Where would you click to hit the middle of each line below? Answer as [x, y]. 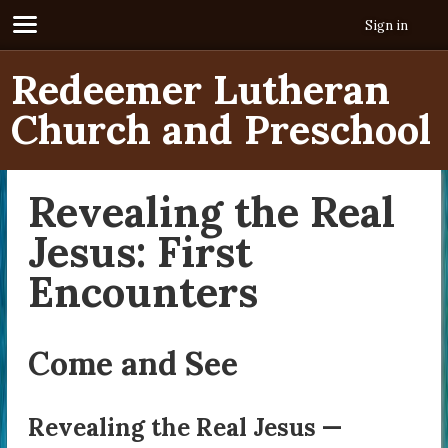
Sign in [386, 25]
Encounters [143, 291]
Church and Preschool [221, 129]
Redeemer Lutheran [201, 89]
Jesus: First [140, 251]
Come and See [133, 363]
